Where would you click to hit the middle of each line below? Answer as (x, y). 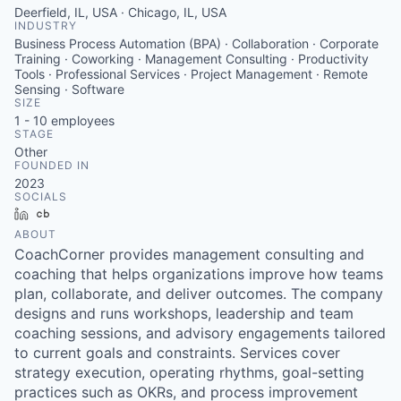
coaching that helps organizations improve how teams (199, 274)
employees (81, 120)
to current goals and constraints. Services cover (177, 353)
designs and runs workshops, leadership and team (184, 313)
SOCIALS (41, 196)
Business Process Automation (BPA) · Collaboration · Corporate (196, 43)
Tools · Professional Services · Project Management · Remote (191, 74)
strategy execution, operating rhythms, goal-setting (189, 372)
